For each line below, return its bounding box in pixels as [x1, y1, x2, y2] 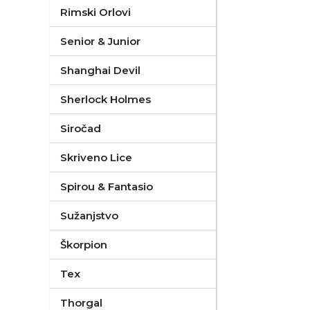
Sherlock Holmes [60, 93, 151, 106]
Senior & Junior [60, 35, 140, 48]
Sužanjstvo [60, 209, 118, 222]
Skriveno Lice [60, 151, 132, 164]
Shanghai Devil [60, 64, 140, 77]
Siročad [60, 122, 101, 135]
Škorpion [60, 238, 107, 251]
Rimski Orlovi [60, 6, 131, 19]
